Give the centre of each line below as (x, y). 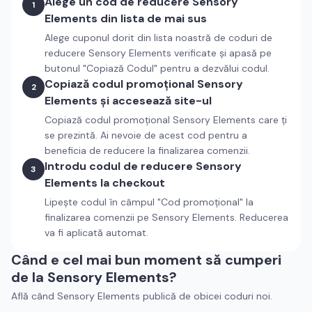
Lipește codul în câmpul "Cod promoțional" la (149, 202)
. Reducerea (262, 217)
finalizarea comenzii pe (98, 217)
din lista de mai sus (152, 18)
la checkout (131, 183)
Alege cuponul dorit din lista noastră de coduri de (158, 38)
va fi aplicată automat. (96, 233)
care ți (271, 120)
